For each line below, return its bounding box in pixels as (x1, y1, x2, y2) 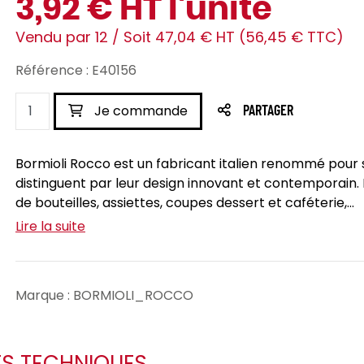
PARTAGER (243, 104, 293, 119)
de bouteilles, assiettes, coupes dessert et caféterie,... (15, 193, 354, 212)
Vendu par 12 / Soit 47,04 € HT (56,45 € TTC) (15, 27, 344, 47)
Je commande (91, 102, 188, 120)
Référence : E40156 (15, 61, 136, 80)
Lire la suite (15, 217, 85, 236)
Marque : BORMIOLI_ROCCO (15, 286, 193, 305)
